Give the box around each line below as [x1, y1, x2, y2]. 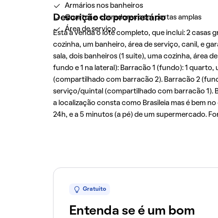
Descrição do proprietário [53, 14, 166, 22]
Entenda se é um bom [69, 205, 195, 217]
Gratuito [82, 187, 106, 192]
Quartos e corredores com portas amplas [64, 14, 201, 21]
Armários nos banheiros [64, 2, 143, 9]
